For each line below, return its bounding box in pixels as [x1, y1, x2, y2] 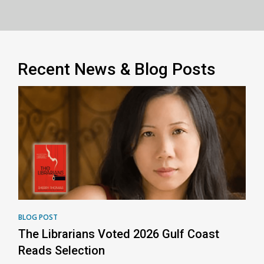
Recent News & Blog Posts [18, 60, 216, 79]
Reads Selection [18, 243, 105, 258]
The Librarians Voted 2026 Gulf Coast [18, 227, 219, 241]
